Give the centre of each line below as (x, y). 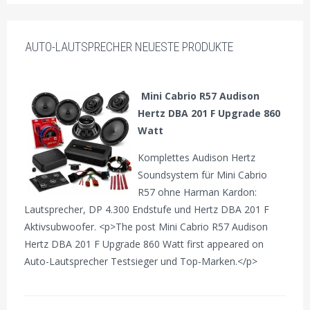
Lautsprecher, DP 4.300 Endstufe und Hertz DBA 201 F (147, 210)
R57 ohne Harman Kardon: (198, 192)
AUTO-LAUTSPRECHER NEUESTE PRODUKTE (129, 47)
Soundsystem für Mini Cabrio (203, 175)
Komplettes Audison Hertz (197, 158)
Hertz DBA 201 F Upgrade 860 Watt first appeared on (144, 244)
